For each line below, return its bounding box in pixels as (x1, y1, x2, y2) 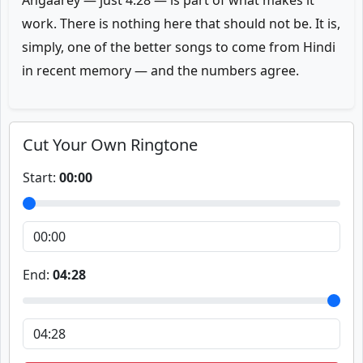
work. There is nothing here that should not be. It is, (22, 15, 340, 32)
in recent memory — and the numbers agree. (22, 62, 299, 79)
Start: (23, 169, 59, 186)
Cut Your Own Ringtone (23, 134, 198, 156)
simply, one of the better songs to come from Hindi (22, 38, 335, 56)
